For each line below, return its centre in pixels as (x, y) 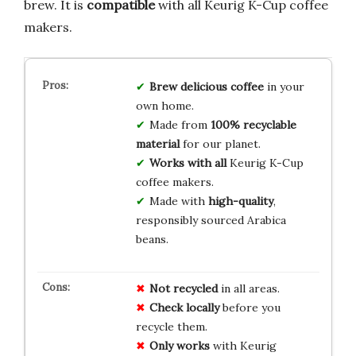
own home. (164, 106)
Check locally (184, 308)
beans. (152, 240)
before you (250, 308)
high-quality (240, 201)
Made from (180, 125)
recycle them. (171, 327)
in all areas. (248, 289)
